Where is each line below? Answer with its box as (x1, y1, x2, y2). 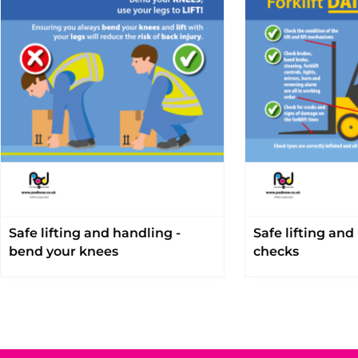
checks (253, 244, 300, 260)
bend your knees (9, 244, 118, 260)
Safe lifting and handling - (9, 225, 181, 241)
